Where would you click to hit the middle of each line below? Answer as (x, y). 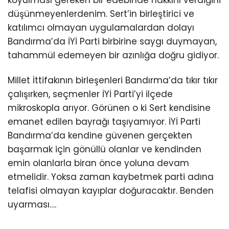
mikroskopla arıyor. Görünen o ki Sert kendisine (109, 108)
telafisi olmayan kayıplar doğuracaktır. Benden (111, 191)
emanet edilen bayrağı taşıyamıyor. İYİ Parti (104, 122)
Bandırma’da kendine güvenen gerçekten (100, 136)
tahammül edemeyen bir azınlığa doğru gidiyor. (113, 55)
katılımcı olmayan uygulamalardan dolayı (101, 28)
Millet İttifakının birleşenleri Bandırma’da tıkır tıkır (113, 81)
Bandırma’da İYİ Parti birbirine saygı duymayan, (112, 42)
